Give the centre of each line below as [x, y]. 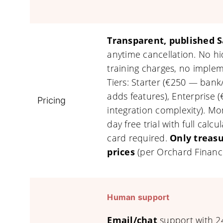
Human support [138, 197]
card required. [139, 138]
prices [122, 152]
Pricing [52, 100]
